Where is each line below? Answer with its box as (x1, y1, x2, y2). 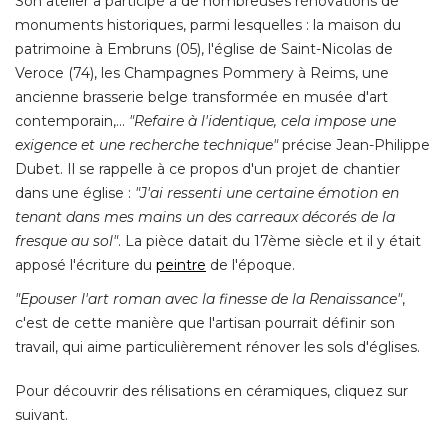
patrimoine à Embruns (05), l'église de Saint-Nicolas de (15, 40, 393, 59)
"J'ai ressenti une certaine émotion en (135, 184, 399, 203)
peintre (156, 256, 206, 275)
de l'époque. (206, 256, 295, 275)
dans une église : (15, 184, 135, 203)
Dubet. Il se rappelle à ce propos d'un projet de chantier (15, 160, 400, 179)
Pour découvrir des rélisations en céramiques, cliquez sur (15, 382, 408, 401)
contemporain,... (15, 112, 129, 131)
